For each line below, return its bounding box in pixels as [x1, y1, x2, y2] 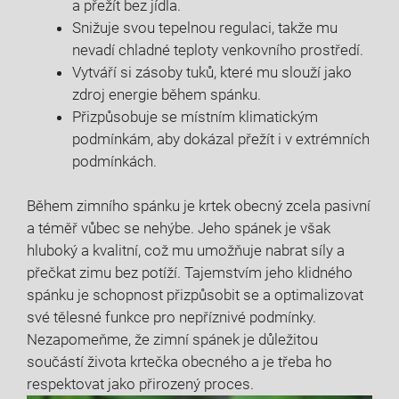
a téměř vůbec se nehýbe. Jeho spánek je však [27, 219, 330, 237]
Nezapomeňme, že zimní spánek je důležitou [27, 330, 318, 348]
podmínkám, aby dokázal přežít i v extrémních [72, 129, 370, 148]
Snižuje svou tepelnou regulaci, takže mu [72, 18, 338, 37]
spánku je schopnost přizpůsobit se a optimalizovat [27, 286, 363, 304]
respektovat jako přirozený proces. [27, 375, 254, 393]
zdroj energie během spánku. [72, 85, 261, 103]
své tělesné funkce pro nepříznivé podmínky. [27, 308, 316, 326]
